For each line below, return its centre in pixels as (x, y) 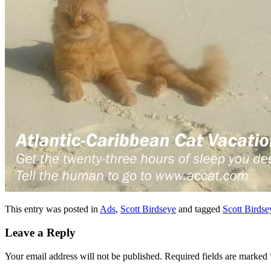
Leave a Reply (40, 233)
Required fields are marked (217, 256)
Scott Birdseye (148, 209)
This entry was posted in (52, 209)
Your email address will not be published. (83, 256)
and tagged (199, 209)
